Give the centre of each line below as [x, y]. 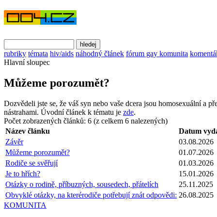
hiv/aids [62, 53]
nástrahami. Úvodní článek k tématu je [63, 112]
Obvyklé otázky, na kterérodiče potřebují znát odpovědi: [91, 195]
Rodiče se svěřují [31, 163]
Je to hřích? [23, 173]
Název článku [28, 131]
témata [38, 53]
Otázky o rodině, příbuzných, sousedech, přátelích [82, 184]
